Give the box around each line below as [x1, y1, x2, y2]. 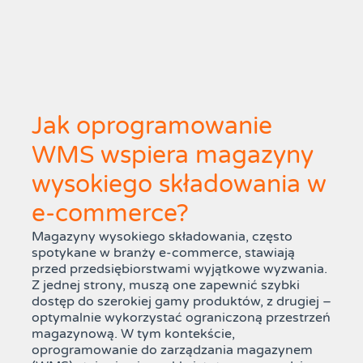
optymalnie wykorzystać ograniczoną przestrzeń [31, 310, 331, 327]
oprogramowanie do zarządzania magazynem [31, 342, 313, 359]
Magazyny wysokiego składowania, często [31, 228, 293, 246]
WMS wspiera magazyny [31, 140, 314, 171]
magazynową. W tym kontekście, [31, 326, 235, 343]
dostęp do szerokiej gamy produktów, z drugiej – [31, 293, 331, 310]
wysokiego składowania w [31, 169, 327, 200]
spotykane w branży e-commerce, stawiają [31, 245, 295, 262]
